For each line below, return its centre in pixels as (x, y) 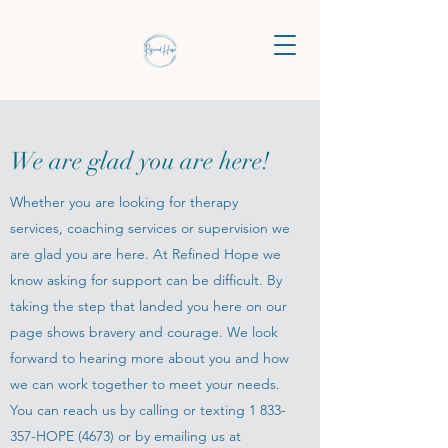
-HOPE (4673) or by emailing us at (136, 436)
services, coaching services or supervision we (150, 228)
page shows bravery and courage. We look (144, 332)
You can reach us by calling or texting (129, 410)
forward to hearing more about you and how (149, 358)
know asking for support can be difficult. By (146, 280)
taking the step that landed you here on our (148, 306)
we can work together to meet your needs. (145, 384)
